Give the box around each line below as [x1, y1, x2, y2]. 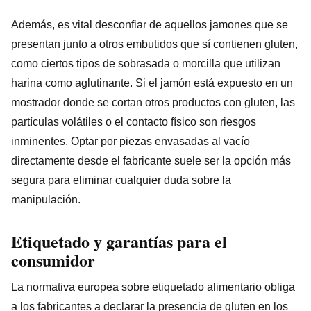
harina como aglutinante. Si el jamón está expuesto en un [11, 76, 293, 89]
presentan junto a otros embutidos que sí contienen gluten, [11, 37, 298, 50]
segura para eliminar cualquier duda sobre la [11, 174, 231, 186]
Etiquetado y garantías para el [11, 228, 227, 253]
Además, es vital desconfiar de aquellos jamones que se [11, 18, 288, 31]
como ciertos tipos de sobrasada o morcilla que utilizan [11, 57, 280, 69]
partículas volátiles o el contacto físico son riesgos [11, 115, 256, 128]
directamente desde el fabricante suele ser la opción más [11, 154, 291, 167]
